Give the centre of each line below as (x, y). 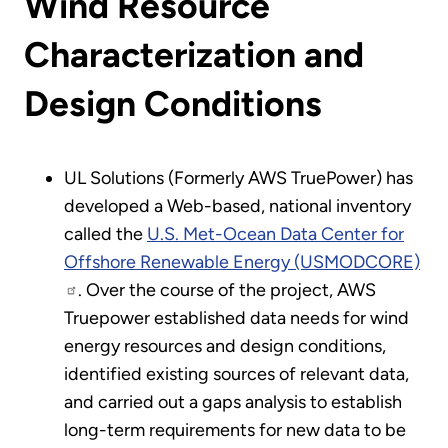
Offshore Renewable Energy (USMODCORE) (242, 261)
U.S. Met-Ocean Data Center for (275, 233)
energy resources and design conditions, (225, 345)
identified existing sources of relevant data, (236, 373)
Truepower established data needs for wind (236, 317)
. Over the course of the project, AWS (227, 289)
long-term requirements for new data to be (235, 429)
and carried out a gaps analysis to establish (233, 401)
